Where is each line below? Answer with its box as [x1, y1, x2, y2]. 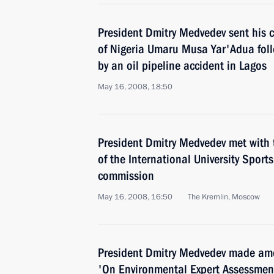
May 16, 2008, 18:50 [98, 81, 172, 92]
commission [98, 168, 154, 183]
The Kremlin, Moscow [188, 191, 260, 202]
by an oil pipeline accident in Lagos [98, 58, 267, 73]
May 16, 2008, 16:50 [98, 191, 172, 202]
